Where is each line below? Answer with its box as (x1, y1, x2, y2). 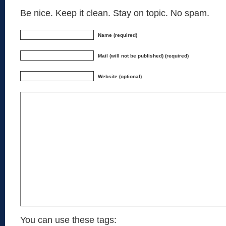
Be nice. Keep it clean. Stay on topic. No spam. (20, 8, 209, 18)
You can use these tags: (20, 215, 117, 225)
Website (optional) (98, 74, 142, 79)
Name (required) (98, 32, 137, 38)
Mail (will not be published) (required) (98, 53, 189, 59)
